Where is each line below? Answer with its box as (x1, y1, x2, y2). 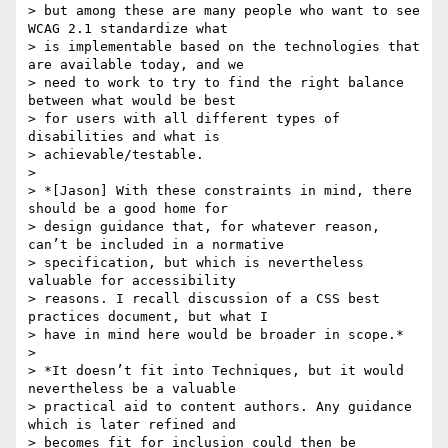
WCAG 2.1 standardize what (28, 21, 228, 37)
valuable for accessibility (28, 273, 236, 289)
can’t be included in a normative (28, 237, 284, 253)
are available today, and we (28, 57, 244, 73)
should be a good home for (28, 201, 228, 217)
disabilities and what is (28, 129, 220, 145)
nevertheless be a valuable (28, 381, 236, 397)
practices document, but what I (28, 309, 268, 325)
